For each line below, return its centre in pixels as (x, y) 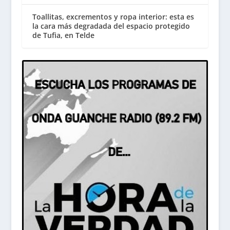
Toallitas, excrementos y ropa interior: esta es (113, 16)
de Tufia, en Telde (63, 35)
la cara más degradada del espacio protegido (111, 26)
